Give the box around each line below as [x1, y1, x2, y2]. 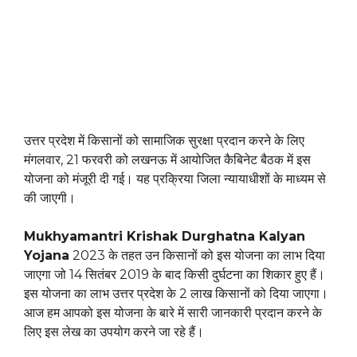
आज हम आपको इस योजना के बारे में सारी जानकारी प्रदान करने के [24, 305, 322, 321]
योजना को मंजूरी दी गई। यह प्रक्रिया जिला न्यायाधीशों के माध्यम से [24, 171, 326, 187]
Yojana [24, 248, 69, 264]
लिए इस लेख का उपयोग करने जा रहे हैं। [24, 324, 204, 340]
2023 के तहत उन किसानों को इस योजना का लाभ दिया [69, 248, 325, 264]
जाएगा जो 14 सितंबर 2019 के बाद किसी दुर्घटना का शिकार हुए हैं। [24, 267, 325, 283]
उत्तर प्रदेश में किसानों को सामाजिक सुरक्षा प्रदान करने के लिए [24, 133, 304, 149]
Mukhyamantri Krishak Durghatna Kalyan [24, 229, 305, 245]
